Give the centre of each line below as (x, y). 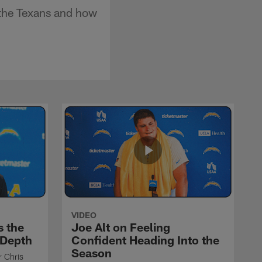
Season (92, 252)
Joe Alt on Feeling (121, 227)
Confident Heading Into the (145, 239)
